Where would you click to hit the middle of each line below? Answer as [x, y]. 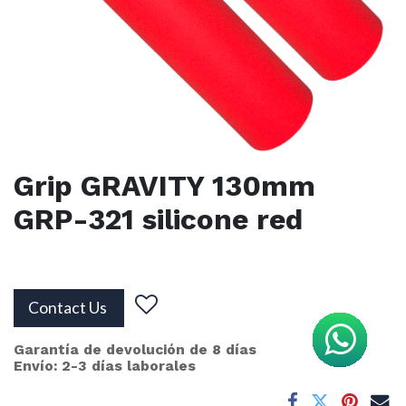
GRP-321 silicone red [158, 220]
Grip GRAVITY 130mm [164, 187]
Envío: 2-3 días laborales [105, 366]
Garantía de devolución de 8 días [135, 350]
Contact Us [69, 308]
